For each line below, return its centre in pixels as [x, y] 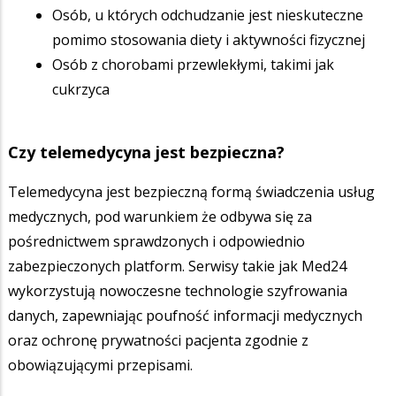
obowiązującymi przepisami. [100, 365]
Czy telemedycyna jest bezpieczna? [146, 152]
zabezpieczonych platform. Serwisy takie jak [153, 266]
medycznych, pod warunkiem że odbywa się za [160, 216]
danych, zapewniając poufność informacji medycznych [185, 315]
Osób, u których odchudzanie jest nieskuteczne [208, 15]
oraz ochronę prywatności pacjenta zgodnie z [158, 340]
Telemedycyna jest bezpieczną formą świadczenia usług [191, 191]
